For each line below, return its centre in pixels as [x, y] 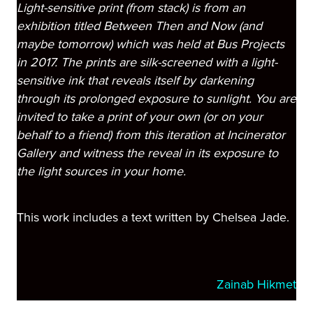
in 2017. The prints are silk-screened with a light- [147, 63]
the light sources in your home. [101, 172]
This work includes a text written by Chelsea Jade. [153, 218]
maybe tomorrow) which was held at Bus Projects [151, 44]
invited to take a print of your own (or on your [140, 117]
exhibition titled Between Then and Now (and [139, 26]
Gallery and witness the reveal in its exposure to [147, 153]
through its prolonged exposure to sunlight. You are [156, 99]
